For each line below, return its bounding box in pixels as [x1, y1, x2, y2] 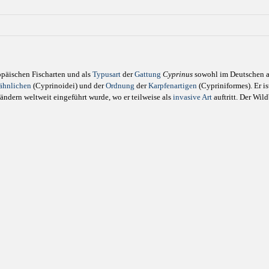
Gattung [134, 69, 161, 79]
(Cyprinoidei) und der [31, 80, 106, 90]
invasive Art [173, 92, 212, 101]
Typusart [92, 69, 121, 79]
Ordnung [106, 80, 134, 90]
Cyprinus [163, 69, 193, 79]
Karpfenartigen [148, 80, 197, 90]
